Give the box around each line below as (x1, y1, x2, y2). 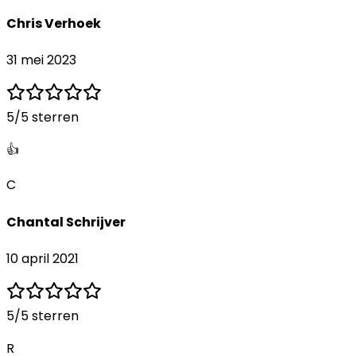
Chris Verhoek (6, 14, 101, 33)
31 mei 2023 (6, 51, 76, 70)
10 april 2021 (6, 249, 79, 268)
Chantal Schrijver (6, 212, 126, 231)
